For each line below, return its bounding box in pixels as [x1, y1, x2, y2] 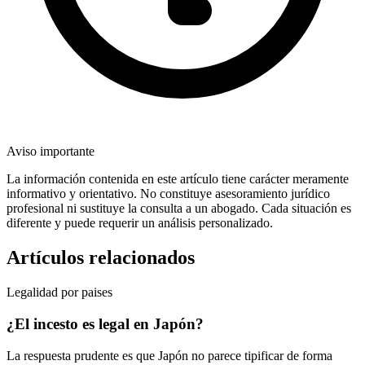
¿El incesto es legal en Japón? [7, 314, 204, 332]
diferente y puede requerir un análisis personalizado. [7, 216, 273, 231]
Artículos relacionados [7, 247, 195, 269]
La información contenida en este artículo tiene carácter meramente [7, 172, 349, 187]
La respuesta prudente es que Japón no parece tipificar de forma [7, 348, 332, 363]
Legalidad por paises [7, 285, 112, 300]
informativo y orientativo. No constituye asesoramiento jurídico [7, 187, 330, 201]
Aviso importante [7, 144, 95, 159]
